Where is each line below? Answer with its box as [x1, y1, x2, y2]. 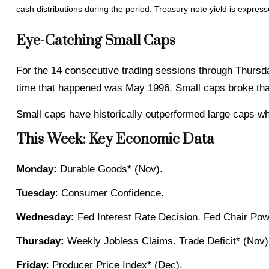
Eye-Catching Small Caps [16, 31, 175, 50]
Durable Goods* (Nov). [56, 163, 163, 175]
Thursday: [16, 235, 64, 247]
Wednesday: [16, 211, 77, 223]
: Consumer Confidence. [55, 187, 164, 199]
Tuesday [16, 187, 55, 199]
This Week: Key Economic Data [16, 130, 214, 149]
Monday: [16, 163, 57, 175]
